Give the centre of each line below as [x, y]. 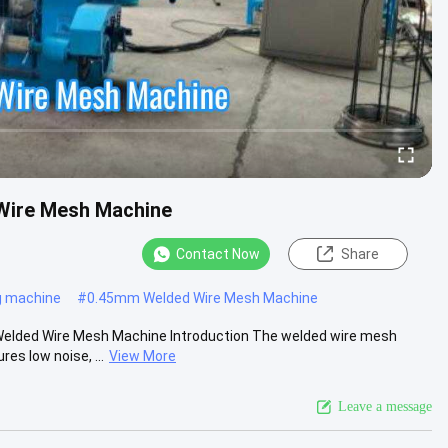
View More [142, 355]
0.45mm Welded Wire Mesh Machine [202, 297]
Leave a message [385, 406]
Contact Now [218, 254]
